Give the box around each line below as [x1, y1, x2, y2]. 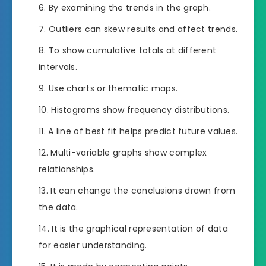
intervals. [39, 61, 77, 74]
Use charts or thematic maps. [48, 83, 178, 95]
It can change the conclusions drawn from [50, 185, 236, 197]
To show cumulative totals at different [48, 45, 217, 57]
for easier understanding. [39, 239, 147, 252]
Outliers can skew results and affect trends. [48, 23, 238, 36]
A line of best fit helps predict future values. [48, 125, 238, 138]
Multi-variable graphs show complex [50, 147, 207, 159]
